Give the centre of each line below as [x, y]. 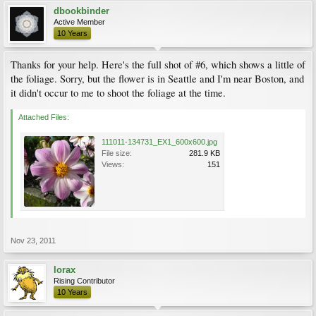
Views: [113, 164]
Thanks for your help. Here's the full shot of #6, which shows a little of [158, 65]
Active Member [79, 22]
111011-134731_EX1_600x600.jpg [159, 142]
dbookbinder [81, 11]
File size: [117, 153]
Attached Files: [44, 117]
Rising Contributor [84, 281]
